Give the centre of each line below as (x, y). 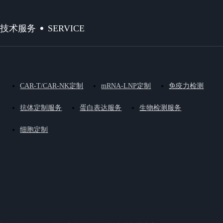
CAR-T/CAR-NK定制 (52, 86)
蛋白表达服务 (101, 108)
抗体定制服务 (41, 108)
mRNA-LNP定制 (126, 86)
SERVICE (66, 28)
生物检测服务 (161, 108)
